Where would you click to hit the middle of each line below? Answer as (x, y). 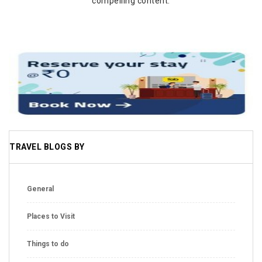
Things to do (48, 244)
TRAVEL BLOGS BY (47, 146)
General (40, 189)
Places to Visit (51, 216)
